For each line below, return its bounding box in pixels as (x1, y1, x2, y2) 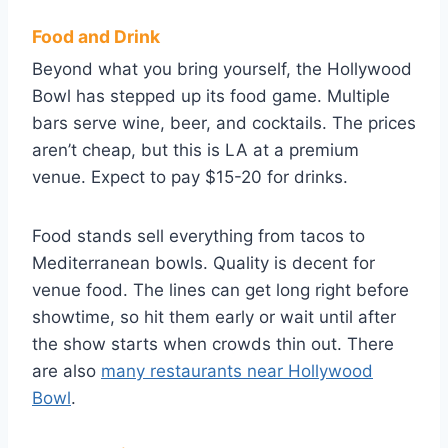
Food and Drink (32, 25, 160, 47)
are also (32, 360, 101, 381)
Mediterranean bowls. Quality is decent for (32, 252, 375, 273)
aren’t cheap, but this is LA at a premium (32, 139, 359, 160)
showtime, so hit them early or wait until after (32, 306, 396, 327)
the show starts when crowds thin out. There (32, 333, 394, 354)
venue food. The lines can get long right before (32, 279, 409, 300)
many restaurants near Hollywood (101, 360, 373, 381)
